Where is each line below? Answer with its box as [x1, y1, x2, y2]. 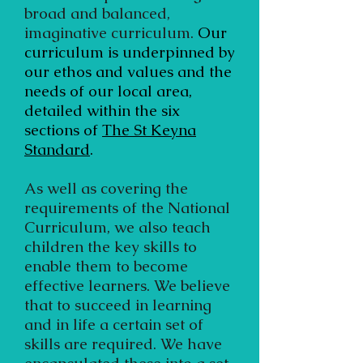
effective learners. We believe [24, 275, 230, 296]
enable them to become [24, 256, 188, 276]
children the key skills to [24, 237, 197, 257]
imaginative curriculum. [24, 23, 198, 43]
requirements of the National [24, 198, 230, 218]
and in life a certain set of [24, 314, 203, 335]
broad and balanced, [24, 3, 170, 23]
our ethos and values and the [24, 62, 232, 82]
